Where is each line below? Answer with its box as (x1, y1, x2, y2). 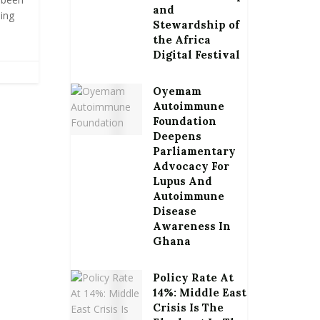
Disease (152, 204, 196, 218)
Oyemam (152, 84, 201, 98)
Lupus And (152, 174, 212, 188)
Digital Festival (152, 48, 240, 61)
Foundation (152, 114, 216, 128)
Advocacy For (152, 159, 229, 173)
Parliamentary (152, 144, 236, 158)
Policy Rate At (152, 271, 234, 284)
